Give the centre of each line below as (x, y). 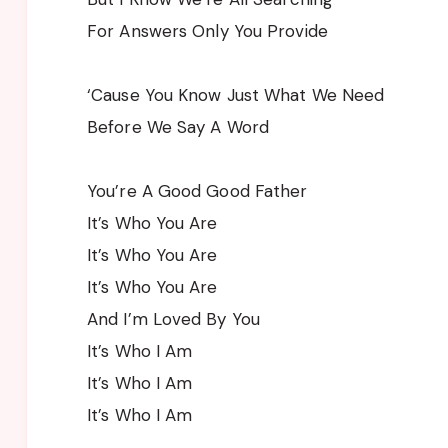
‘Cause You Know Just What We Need (236, 94)
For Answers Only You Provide (207, 30)
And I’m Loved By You (173, 318)
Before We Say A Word (178, 126)
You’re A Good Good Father (197, 190)
